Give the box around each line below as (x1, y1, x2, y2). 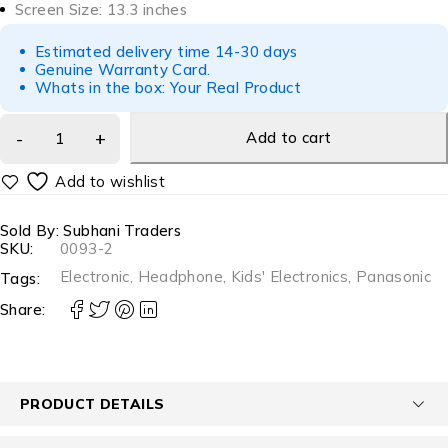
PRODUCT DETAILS (20, 395, 165, 412)
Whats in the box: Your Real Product (35, 78, 302, 97)
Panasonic (355, 267, 432, 286)
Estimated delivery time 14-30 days (35, 42, 298, 61)
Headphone (137, 267, 223, 286)
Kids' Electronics (230, 267, 348, 286)
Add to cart (246, 128, 332, 147)
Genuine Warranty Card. (35, 60, 211, 79)
